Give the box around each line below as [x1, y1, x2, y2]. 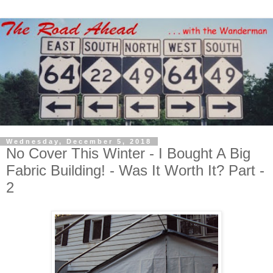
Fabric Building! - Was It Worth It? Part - [6, 161, 264, 179]
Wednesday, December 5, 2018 [6, 137, 152, 145]
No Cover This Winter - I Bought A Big [6, 144, 250, 161]
